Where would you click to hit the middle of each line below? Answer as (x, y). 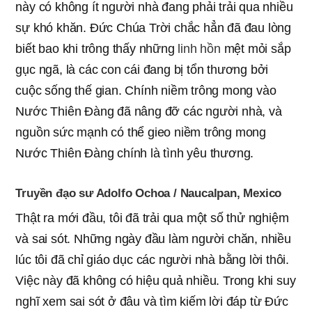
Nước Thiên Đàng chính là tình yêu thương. (135, 153)
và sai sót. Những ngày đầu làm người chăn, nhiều (153, 239)
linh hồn (199, 48)
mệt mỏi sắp (256, 48)
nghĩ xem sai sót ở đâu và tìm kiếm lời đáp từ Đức (152, 301)
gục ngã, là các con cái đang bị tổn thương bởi (142, 69)
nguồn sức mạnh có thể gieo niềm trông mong (141, 132)
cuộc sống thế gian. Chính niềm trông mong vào (146, 90)
